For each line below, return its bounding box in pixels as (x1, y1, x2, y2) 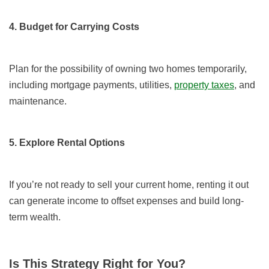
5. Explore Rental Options (9, 138, 125, 148)
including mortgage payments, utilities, (9, 80, 174, 91)
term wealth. (9, 212, 61, 223)
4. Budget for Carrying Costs (9, 22, 140, 32)
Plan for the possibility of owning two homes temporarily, (9, 64, 247, 74)
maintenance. (9, 96, 67, 107)
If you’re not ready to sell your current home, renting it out (9, 180, 249, 190)
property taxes (174, 80, 234, 91)
